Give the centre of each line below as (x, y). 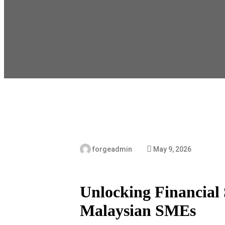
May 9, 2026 (173, 149)
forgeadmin (113, 149)
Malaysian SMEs (138, 211)
